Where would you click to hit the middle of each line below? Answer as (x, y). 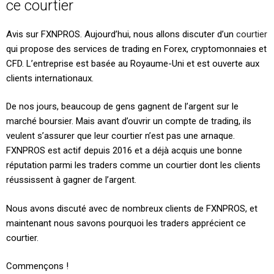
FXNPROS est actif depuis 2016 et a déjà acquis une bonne (124, 151)
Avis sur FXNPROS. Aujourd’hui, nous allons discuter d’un (121, 34)
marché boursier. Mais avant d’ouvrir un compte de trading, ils (129, 121)
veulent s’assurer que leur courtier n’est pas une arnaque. (120, 136)
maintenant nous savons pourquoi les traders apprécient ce (126, 223)
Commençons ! (37, 266)
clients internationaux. (50, 78)
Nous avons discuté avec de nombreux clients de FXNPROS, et (132, 208)
